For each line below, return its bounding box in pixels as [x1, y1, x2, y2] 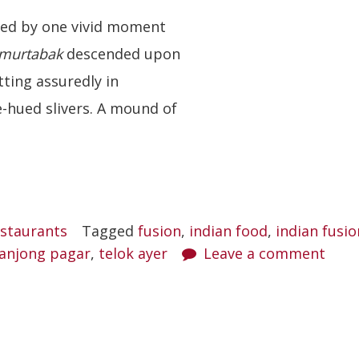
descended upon [63, 44, 180, 63]
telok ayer [99, 244, 167, 263]
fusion [138, 221, 181, 240]
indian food [189, 221, 268, 240]
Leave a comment [204, 244, 325, 263]
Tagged [82, 221, 138, 240]
